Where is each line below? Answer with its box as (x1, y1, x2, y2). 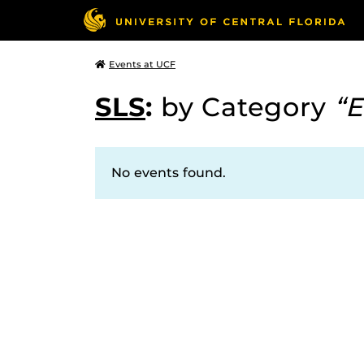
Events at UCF (109, 58, 175, 70)
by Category (161, 91, 334, 123)
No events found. (111, 165, 226, 180)
